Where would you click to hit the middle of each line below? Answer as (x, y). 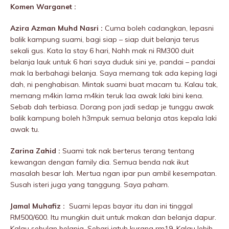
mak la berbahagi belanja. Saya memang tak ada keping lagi (114, 73)
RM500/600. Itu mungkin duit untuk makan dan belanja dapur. (113, 217)
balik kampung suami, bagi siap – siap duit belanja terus (105, 40)
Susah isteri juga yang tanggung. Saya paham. (90, 185)
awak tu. (25, 130)
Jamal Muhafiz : (40, 206)
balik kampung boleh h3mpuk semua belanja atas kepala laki (113, 118)
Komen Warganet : (43, 7)
